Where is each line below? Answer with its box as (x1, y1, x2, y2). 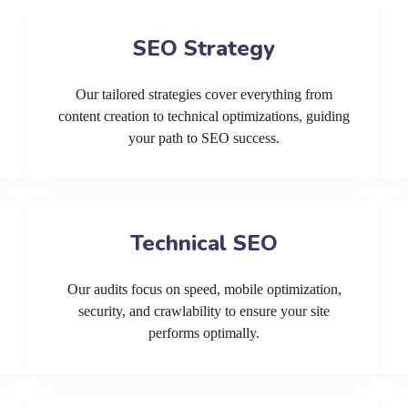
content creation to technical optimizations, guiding (58, 108, 350, 124)
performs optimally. (148, 325, 260, 341)
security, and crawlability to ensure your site (78, 303, 330, 319)
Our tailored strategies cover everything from (76, 87, 332, 102)
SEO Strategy (133, 34, 275, 63)
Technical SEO (130, 229, 278, 258)
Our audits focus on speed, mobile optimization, (66, 281, 342, 297)
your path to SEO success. (128, 130, 280, 146)
